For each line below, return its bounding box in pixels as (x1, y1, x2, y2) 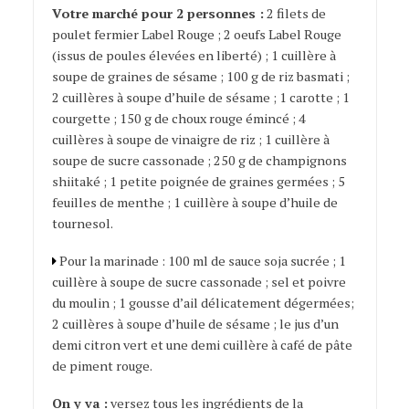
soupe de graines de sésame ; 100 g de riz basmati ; (51, 68, 350, 86)
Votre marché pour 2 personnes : (51, 5, 264, 23)
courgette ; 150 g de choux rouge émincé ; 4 (51, 110, 306, 128)
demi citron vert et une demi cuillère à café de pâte (51, 336, 352, 354)
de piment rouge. (51, 357, 152, 375)
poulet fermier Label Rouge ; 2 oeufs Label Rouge (51, 26, 341, 44)
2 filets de (263, 5, 326, 23)
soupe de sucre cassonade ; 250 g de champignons (51, 152, 347, 170)
